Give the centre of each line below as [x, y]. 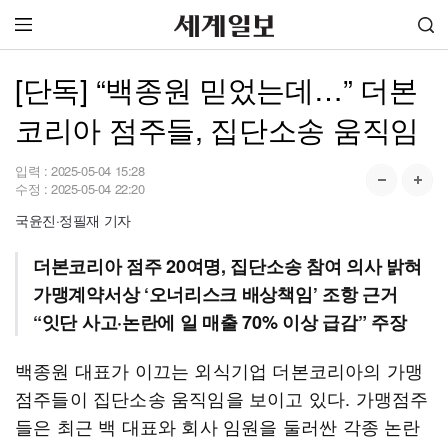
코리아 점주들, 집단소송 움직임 [217, 128]
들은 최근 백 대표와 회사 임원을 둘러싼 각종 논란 [218, 426]
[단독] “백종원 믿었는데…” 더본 [216, 88]
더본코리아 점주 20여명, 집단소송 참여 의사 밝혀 [227, 266]
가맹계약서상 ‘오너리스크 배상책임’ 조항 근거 [215, 294]
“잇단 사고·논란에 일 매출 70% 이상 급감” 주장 [220, 322]
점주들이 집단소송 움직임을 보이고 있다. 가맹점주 [222, 398]
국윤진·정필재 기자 [73, 220]
